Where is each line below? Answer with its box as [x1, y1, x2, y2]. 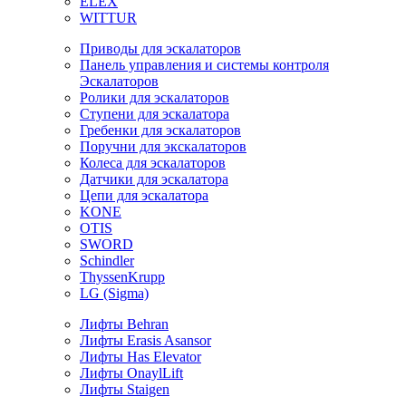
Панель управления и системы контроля [80, 57, 329, 72]
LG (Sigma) [80, 285, 149, 301]
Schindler [80, 253, 134, 268]
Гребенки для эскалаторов [80, 122, 241, 138]
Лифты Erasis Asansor [80, 333, 211, 348]
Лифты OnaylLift [80, 365, 183, 381]
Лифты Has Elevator [80, 349, 201, 364]
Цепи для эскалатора [80, 188, 208, 203]
